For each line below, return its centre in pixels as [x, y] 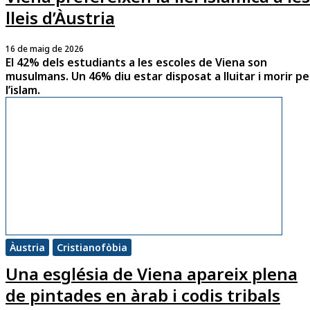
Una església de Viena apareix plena [152, 273]
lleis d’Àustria [60, 17]
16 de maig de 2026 [45, 48]
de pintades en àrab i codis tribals [143, 295]
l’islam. [23, 90]
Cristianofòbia [92, 247]
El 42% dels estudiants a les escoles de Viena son [136, 62]
